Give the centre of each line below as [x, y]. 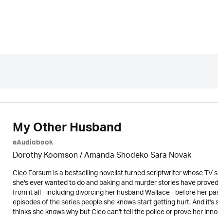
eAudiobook [33, 144]
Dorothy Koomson [45, 156]
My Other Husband [67, 129]
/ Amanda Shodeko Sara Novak [134, 156]
